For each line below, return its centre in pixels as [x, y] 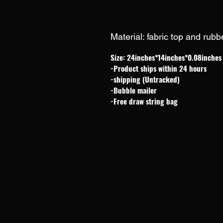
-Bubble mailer [134, 90]
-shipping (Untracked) [145, 79]
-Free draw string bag [144, 101]
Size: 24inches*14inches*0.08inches [166, 57]
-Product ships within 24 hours [159, 68]
